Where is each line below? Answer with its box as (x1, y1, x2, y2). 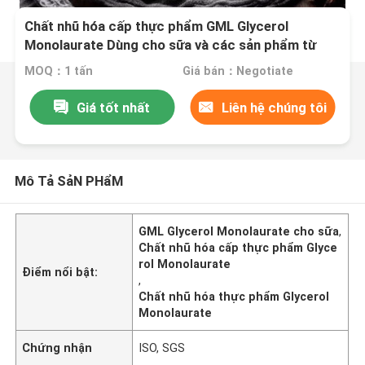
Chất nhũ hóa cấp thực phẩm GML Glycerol (24, 18, 289, 35)
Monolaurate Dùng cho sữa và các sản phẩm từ (24, 37, 317, 54)
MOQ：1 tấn (24, 64, 94, 78)
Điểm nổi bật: (22, 265, 99, 279)
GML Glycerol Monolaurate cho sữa (139, 224, 340, 238)
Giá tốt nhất (77, 99, 151, 116)
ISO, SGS (139, 341, 186, 354)
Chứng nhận (22, 341, 93, 354)
